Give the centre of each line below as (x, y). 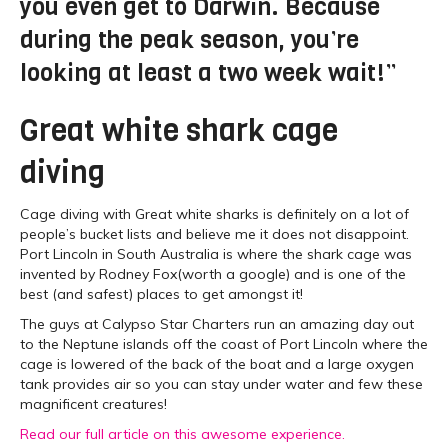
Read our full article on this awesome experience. (182, 434)
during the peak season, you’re (189, 40)
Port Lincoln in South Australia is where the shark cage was (216, 254)
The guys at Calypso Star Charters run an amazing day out (217, 324)
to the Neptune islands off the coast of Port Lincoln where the (224, 344)
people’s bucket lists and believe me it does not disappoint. (214, 234)
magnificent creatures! (93, 404)
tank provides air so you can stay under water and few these (221, 384)
